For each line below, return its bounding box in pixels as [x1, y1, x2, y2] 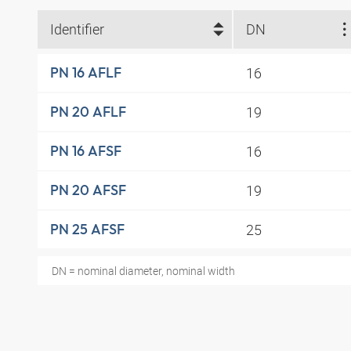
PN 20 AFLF [50, 103, 126, 121]
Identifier [50, 20, 104, 39]
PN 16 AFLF [50, 63, 121, 82]
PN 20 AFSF [50, 181, 126, 200]
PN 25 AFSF [50, 220, 125, 239]
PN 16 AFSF [50, 142, 121, 161]
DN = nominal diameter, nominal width [51, 262, 235, 278]
